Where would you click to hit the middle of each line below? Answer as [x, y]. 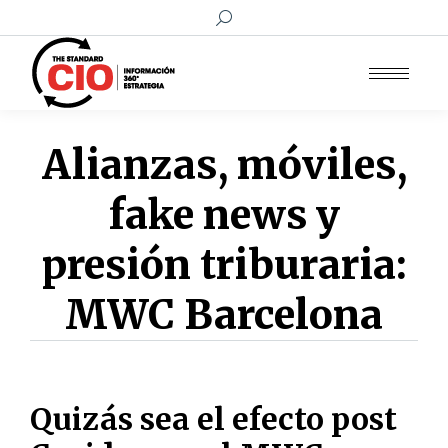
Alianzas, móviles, [224, 165]
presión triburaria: [224, 265]
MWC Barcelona [224, 315]
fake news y [224, 215]
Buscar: [239, 17]
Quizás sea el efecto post [213, 419]
